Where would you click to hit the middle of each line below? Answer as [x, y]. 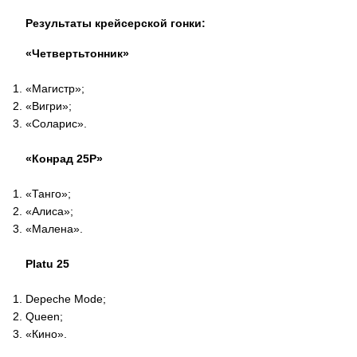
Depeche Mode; [66, 299]
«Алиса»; [49, 211]
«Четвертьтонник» [77, 53]
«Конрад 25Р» [64, 159]
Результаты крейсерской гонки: [116, 23]
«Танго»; [48, 194]
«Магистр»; [55, 88]
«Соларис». [56, 124]
